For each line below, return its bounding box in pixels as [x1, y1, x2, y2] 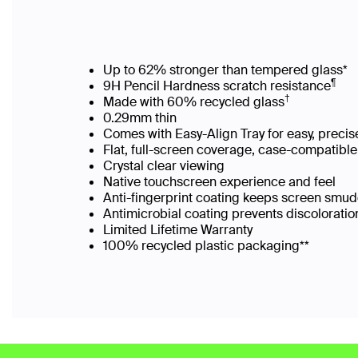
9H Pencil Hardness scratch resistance [103, 78, 331, 94]
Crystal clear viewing [103, 157, 233, 174]
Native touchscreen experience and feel [103, 173, 345, 190]
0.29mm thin [103, 109, 186, 126]
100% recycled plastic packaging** [103, 237, 314, 254]
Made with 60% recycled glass [103, 93, 284, 110]
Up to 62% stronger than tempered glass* [103, 62, 351, 78]
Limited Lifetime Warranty [103, 221, 256, 238]
